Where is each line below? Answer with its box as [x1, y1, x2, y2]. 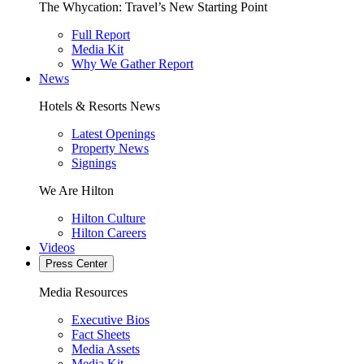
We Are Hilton [39, 183, 114, 197]
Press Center [45, 257, 107, 270]
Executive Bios [71, 312, 149, 327]
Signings [71, 155, 116, 170]
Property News [71, 141, 149, 155]
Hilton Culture [71, 210, 145, 225]
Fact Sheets [71, 327, 130, 341]
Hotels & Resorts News [39, 98, 160, 113]
